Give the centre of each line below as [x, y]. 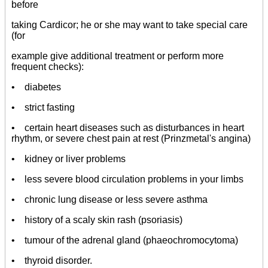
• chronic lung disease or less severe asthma [109, 200]
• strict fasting [43, 108]
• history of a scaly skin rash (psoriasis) [97, 220]
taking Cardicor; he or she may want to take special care [130, 25]
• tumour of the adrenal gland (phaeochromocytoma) [125, 240]
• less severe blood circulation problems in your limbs [127, 179]
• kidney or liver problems [68, 159]
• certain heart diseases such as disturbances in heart [128, 128]
